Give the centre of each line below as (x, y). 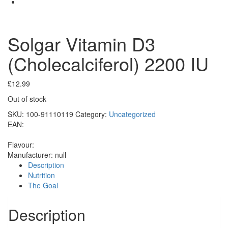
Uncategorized (132, 114)
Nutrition (41, 175)
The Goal (43, 185)
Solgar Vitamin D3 (81, 43)
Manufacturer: (31, 154)
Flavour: (21, 144)
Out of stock (27, 98)
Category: (92, 114)
